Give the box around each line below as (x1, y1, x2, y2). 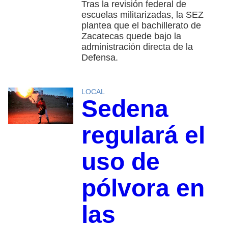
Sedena (81, 95, 168, 123)
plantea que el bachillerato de (81, 20, 201, 31)
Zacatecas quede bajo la (81, 31, 181, 42)
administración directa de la (81, 42, 193, 52)
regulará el (81, 122, 205, 149)
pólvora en (81, 175, 205, 202)
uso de (81, 148, 160, 176)
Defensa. (81, 52, 118, 63)
